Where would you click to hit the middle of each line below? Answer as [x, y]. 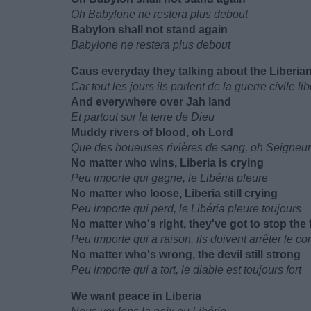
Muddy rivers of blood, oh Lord [152, 132]
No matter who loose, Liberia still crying [174, 193]
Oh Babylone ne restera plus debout [159, 14]
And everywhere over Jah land [151, 102]
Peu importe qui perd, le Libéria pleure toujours [186, 209]
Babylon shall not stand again [149, 30]
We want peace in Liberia [136, 296]
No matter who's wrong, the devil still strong [186, 254]
